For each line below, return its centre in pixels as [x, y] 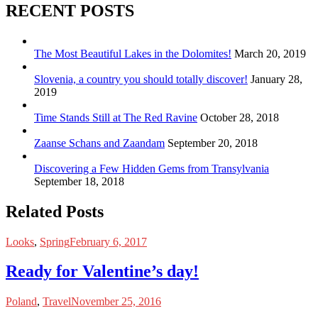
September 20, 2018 [213, 143]
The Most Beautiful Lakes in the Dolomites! [133, 53]
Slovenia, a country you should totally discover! [141, 79]
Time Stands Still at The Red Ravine [116, 117]
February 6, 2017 [108, 241]
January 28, [276, 79]
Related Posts [55, 211]
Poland [21, 302]
